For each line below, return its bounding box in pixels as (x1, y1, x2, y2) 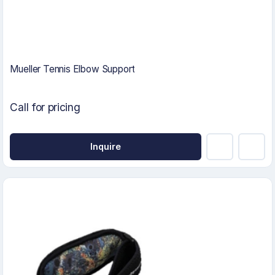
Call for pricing (10, 101, 80, 114)
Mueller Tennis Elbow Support (10, 63, 136, 76)
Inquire (90, 141, 121, 152)
